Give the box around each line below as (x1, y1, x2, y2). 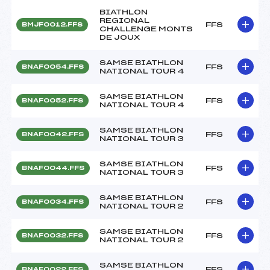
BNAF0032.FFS (22, 232, 83, 239)
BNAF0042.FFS (22, 131, 84, 137)
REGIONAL (99, 16, 149, 24)
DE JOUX (99, 33, 140, 41)
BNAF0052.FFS (22, 97, 83, 104)
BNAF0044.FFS (22, 165, 84, 171)
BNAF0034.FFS (22, 198, 84, 205)
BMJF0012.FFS (22, 21, 83, 28)
